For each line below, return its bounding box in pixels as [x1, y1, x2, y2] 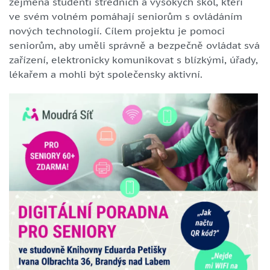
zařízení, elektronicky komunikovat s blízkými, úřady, [9, 53, 258, 66]
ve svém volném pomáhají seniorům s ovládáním [9, 10, 242, 22]
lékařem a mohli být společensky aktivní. [9, 67, 206, 80]
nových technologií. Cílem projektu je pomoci [9, 24, 225, 37]
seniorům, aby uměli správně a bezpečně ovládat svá [9, 39, 260, 51]
